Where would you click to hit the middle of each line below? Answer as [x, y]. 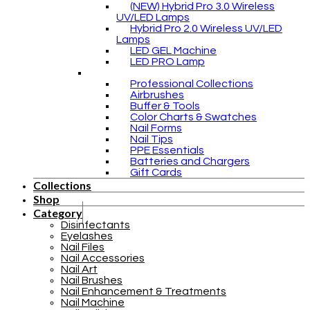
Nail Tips [152, 139]
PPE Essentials [167, 150]
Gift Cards [156, 172]
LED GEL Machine [173, 50]
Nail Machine [93, 302]
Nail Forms [156, 128]
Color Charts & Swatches [193, 117]
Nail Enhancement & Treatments [144, 291]
